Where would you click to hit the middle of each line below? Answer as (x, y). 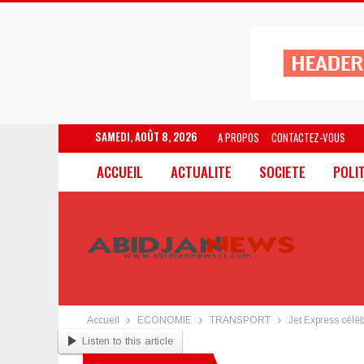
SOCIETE (282, 172)
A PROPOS (238, 137)
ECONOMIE (165, 320)
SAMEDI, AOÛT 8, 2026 (146, 136)
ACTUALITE (201, 172)
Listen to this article (127, 340)
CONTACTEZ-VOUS (308, 137)
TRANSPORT (240, 320)
